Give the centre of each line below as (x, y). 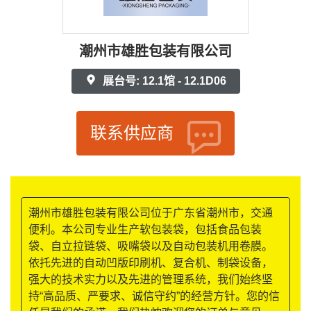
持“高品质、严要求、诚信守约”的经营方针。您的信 (154, 296)
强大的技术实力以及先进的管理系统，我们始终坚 (151, 280)
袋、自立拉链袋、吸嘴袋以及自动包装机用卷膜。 (151, 246)
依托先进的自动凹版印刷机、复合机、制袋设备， (151, 263)
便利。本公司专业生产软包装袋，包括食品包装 (145, 230)
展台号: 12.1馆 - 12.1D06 (163, 81)
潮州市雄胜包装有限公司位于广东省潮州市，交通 (151, 213)
